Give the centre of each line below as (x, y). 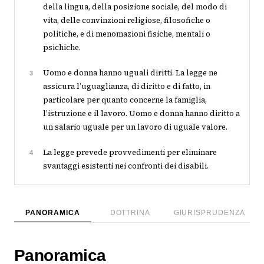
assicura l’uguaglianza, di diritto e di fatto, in (127, 86)
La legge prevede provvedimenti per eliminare (130, 152)
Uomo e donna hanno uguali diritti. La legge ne (130, 73)
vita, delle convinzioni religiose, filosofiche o (127, 20)
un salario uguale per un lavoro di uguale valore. (135, 127)
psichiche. (62, 47)
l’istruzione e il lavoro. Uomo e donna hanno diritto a (141, 113)
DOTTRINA (130, 213)
